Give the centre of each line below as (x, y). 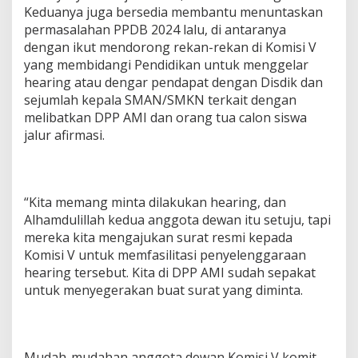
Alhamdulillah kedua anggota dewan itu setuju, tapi (177, 219)
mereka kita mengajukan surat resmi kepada (158, 237)
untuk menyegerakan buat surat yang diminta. (163, 290)
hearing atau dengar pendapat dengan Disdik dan (173, 82)
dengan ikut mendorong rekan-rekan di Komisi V (170, 47)
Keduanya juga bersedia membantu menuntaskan (173, 12)
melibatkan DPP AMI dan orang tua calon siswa (165, 117)
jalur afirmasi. (64, 135)
